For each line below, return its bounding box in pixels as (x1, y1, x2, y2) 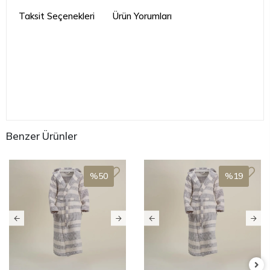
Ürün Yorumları (113, 10, 172, 22)
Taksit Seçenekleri (19, 10, 95, 22)
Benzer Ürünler (6, 129, 77, 142)
